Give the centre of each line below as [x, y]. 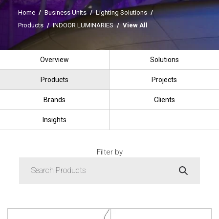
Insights [55, 120]
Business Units [65, 12]
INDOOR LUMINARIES [83, 25]
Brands [55, 100]
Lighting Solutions [121, 12]
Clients [164, 100]
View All [135, 25]
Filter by [109, 152]
